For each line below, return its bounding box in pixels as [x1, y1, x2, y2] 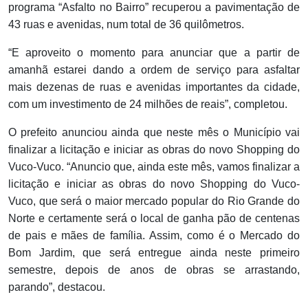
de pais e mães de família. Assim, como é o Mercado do [8, 230, 300, 242]
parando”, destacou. [8, 281, 105, 294]
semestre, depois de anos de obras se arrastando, [8, 264, 300, 276]
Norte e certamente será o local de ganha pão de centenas [8, 212, 300, 225]
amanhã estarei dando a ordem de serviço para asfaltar [8, 64, 300, 76]
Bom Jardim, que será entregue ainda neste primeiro [8, 247, 300, 259]
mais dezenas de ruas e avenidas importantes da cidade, [8, 81, 300, 93]
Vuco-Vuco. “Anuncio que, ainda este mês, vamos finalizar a [8, 161, 300, 173]
